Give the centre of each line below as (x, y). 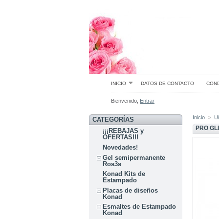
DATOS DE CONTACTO (167, 84)
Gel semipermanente (134, 157)
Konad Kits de (124, 174)
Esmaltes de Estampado (140, 207)
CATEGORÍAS (113, 120)
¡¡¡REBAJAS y (123, 131)
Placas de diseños (131, 190)
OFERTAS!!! (121, 137)
